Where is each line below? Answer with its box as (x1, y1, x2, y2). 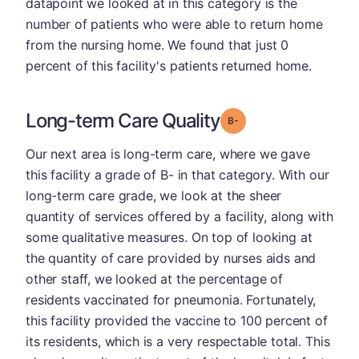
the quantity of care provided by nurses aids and (26, 250, 317, 266)
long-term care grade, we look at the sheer (26, 188, 282, 204)
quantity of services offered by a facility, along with (26, 208, 333, 224)
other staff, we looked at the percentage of (26, 271, 284, 287)
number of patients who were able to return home (26, 16, 323, 32)
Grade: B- (237, 114, 283, 126)
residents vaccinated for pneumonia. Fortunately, (26, 292, 317, 308)
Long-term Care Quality (26, 109, 220, 132)
